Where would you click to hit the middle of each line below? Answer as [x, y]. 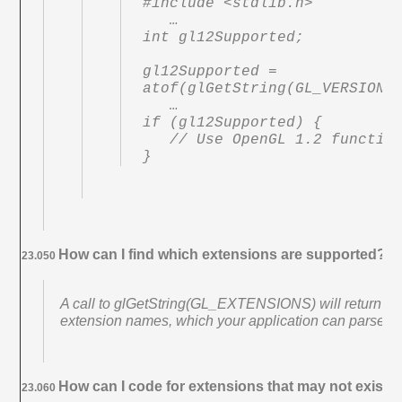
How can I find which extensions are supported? [223, 254]
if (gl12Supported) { [233, 122]
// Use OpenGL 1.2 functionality [157, 140]
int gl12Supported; [224, 37]
